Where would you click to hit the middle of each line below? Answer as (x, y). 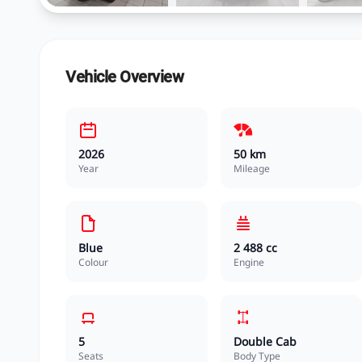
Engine (248, 262)
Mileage (251, 168)
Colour (93, 262)
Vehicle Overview (124, 77)
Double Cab (265, 341)
